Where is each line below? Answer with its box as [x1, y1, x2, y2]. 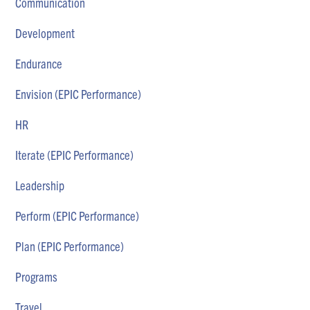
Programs [15, 268, 58, 285]
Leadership [15, 177, 65, 194]
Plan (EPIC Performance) [15, 238, 125, 255]
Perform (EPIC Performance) [15, 208, 140, 224]
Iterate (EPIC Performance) [15, 147, 134, 163]
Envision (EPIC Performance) [15, 86, 142, 102]
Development [15, 25, 75, 42]
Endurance [15, 55, 63, 72]
